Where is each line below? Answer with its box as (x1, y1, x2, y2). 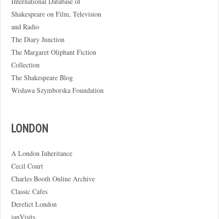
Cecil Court (11, 161, 43, 171)
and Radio (11, 22, 39, 31)
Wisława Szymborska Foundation (11, 85, 104, 95)
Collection (11, 60, 40, 69)
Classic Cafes (11, 186, 47, 196)
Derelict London (11, 199, 57, 209)
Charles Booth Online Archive (11, 174, 95, 183)
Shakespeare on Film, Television (11, 9, 101, 19)
